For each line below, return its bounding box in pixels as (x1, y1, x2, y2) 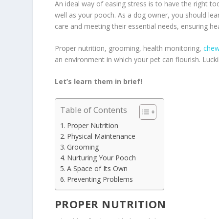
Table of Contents (60, 104, 127, 116)
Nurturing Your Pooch (66, 153, 136, 162)
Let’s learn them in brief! (54, 77, 142, 87)
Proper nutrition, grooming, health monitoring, (54, 44, 203, 53)
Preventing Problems (66, 174, 133, 184)
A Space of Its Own (66, 163, 128, 173)
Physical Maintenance (66, 131, 135, 141)
